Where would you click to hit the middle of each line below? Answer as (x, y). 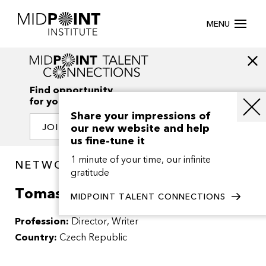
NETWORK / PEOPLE (83, 166)
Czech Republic (92, 238)
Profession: (43, 222)
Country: (36, 238)
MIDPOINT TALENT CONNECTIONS (148, 197)
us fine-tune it (108, 141)
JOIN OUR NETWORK (94, 127)
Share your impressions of (140, 116)
